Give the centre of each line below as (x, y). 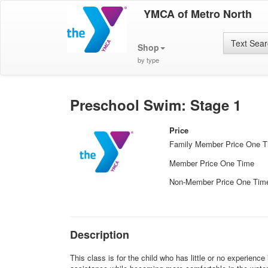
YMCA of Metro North (197, 14)
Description (100, 234)
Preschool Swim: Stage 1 (156, 105)
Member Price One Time (212, 163)
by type (148, 60)
